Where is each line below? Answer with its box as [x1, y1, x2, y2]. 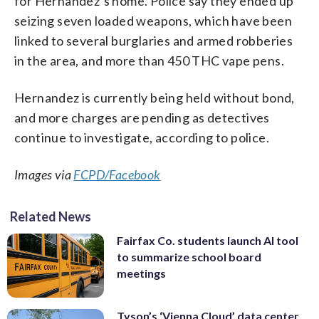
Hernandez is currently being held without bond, [14, 89, 295, 105]
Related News [10, 208, 91, 224]
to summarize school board [117, 249, 261, 263]
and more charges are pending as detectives [14, 109, 270, 125]
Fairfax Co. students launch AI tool [117, 233, 298, 247]
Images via [14, 166, 74, 182]
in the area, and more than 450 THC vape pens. [14, 52, 284, 68]
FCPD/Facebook [73, 166, 161, 182]
